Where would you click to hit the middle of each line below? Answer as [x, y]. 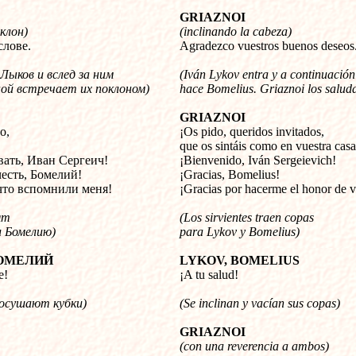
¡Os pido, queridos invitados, [252, 132]
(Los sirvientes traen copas [247, 217]
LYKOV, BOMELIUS [240, 260]
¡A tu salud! [209, 275]
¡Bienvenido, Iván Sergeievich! [258, 160]
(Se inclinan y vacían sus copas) [260, 303]
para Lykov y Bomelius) [240, 232]
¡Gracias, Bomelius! [230, 174]
